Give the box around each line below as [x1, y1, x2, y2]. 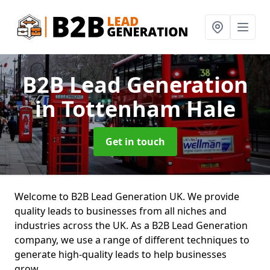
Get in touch [105, 135, 165, 148]
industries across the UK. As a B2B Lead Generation [14, 219, 248, 232]
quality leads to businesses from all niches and [14, 204, 227, 218]
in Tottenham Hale [34, 94, 236, 124]
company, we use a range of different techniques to [14, 233, 250, 246]
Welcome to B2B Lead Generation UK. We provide [14, 190, 239, 203]
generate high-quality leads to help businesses [14, 248, 227, 261]
